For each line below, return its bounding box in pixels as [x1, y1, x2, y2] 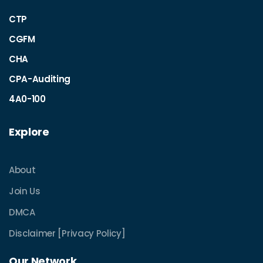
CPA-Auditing [9, 73, 71, 85]
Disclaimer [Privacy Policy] [9, 227, 126, 240]
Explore [9, 124, 49, 139]
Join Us [9, 185, 41, 197]
